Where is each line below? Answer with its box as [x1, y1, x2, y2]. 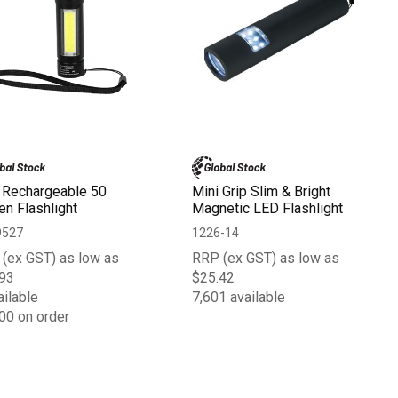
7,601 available [192, 288, 286, 306]
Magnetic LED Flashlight [192, 199, 344, 217]
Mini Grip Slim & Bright [192, 182, 331, 200]
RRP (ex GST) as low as [192, 249, 340, 267]
